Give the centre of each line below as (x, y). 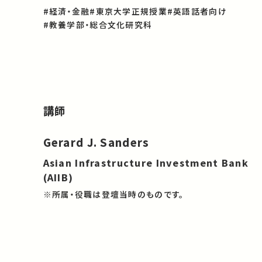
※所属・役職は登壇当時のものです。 (113, 194)
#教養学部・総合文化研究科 (98, 24)
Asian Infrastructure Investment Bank (146, 163)
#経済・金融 (66, 11)
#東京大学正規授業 (128, 11)
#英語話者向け (197, 11)
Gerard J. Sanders (96, 142)
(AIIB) (58, 177)
